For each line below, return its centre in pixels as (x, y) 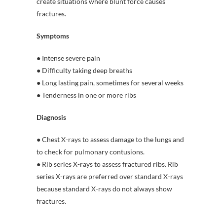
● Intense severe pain (68, 58)
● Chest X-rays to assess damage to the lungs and (110, 139)
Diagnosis (51, 117)
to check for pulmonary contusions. (91, 151)
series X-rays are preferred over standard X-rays (110, 176)
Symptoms (53, 36)
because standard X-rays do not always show (104, 188)
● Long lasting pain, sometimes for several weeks (110, 82)
